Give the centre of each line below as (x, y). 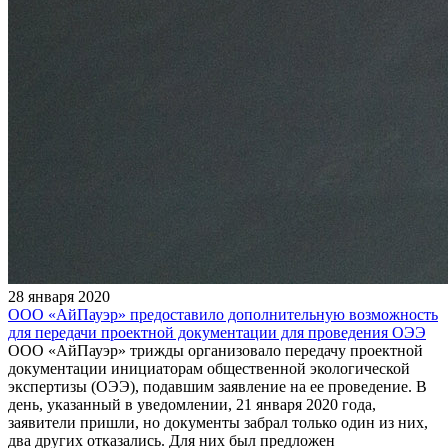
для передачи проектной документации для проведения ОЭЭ (217, 332)
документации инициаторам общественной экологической (209, 368)
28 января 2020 (59, 296)
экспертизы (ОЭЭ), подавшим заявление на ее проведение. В (217, 386)
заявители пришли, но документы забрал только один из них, (218, 422)
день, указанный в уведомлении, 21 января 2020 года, (192, 404)
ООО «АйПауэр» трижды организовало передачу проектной (215, 350)
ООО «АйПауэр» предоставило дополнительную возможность (223, 314)
